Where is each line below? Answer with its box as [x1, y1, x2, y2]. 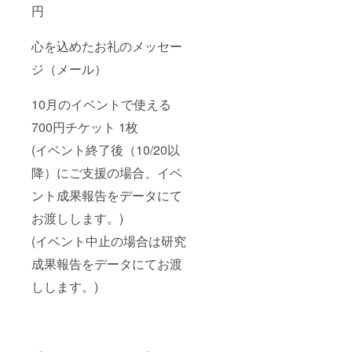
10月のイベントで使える [31, 95, 171, 114]
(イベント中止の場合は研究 [31, 232, 186, 251]
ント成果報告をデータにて [31, 186, 182, 205]
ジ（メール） [31, 60, 107, 79]
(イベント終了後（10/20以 [31, 141, 180, 159]
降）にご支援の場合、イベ [31, 163, 182, 182]
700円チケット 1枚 [31, 118, 138, 137]
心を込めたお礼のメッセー [31, 37, 182, 56]
